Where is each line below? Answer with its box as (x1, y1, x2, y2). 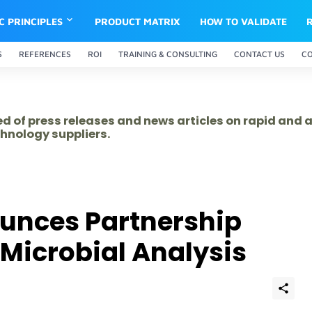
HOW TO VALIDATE (200, 15, 288, 27)
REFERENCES (19, 49, 71, 59)
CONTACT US (234, 49, 285, 59)
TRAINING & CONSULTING (118, 49, 217, 59)
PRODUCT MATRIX (95, 15, 181, 27)
